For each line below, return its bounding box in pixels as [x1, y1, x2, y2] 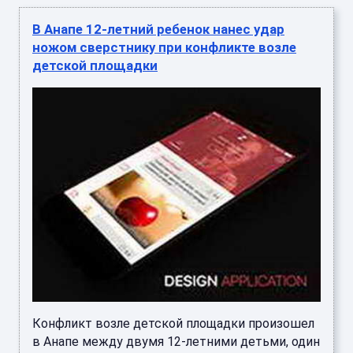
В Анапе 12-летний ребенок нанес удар [32, 21, 284, 38]
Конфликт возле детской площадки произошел [32, 316, 314, 332]
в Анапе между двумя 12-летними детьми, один [32, 334, 320, 350]
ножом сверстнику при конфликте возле [32, 39, 296, 56]
